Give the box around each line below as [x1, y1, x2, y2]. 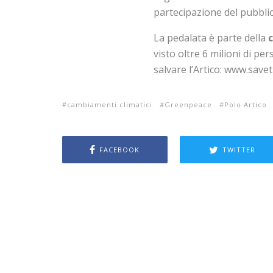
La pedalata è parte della [154, 31, 268, 45]
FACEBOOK [99, 144, 140, 154]
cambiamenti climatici [67, 100, 152, 110]
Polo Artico [224, 100, 267, 110]
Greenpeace [165, 100, 212, 110]
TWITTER [222, 144, 255, 154]
